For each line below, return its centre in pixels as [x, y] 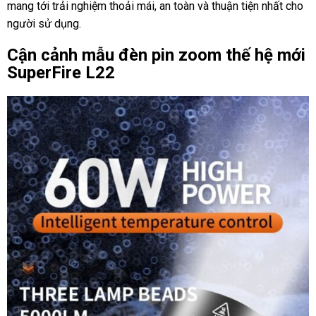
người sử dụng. [44, 24]
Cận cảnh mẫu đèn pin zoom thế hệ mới [156, 55]
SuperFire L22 [61, 72]
